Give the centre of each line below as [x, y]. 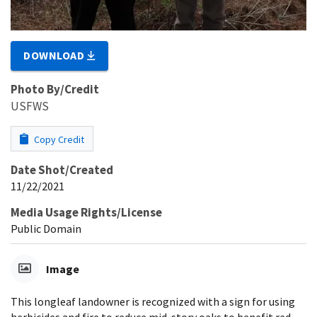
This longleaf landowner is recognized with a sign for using [153, 302]
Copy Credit [58, 140]
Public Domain [46, 229]
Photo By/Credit [55, 90]
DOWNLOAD [56, 56]
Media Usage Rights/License [86, 213]
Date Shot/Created [62, 170]
